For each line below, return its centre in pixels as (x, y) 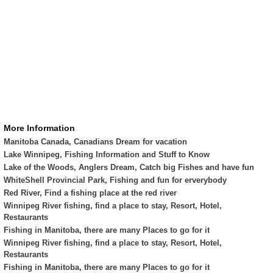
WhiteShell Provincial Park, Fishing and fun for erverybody (115, 180)
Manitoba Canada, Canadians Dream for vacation (95, 142)
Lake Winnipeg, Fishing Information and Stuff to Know (106, 154)
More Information (39, 128)
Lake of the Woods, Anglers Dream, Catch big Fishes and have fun (129, 167)
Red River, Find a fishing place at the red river (90, 193)
